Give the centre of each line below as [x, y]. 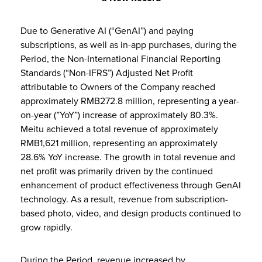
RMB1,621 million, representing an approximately [119, 143]
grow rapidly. [46, 227]
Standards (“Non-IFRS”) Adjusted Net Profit [107, 73]
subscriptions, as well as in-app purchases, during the [129, 45]
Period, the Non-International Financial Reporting [120, 59]
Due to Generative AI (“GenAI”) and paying [107, 31]
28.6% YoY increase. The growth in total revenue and [128, 157]
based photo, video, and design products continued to [131, 213]
